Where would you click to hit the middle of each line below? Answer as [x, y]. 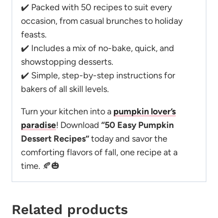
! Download [79, 125]
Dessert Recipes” [55, 139]
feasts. [34, 35]
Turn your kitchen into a [67, 112]
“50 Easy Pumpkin [137, 125]
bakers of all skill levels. [65, 89]
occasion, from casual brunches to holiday [102, 21]
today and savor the [128, 139]
